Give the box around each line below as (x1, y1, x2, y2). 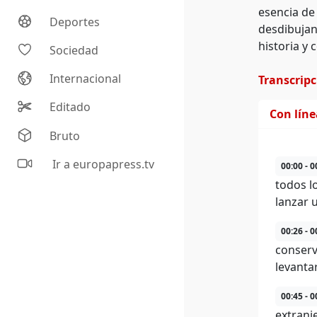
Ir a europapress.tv (50, 156, 155, 173)
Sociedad (50, 42, 99, 59)
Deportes (50, 14, 100, 30)
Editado (50, 99, 91, 115)
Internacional (50, 71, 122, 87)
